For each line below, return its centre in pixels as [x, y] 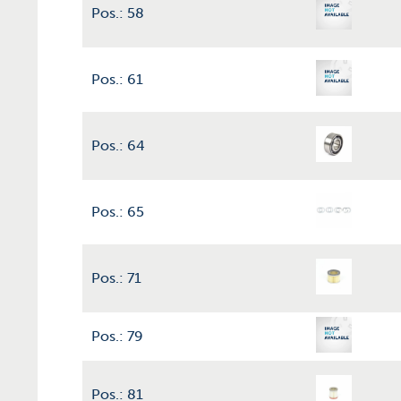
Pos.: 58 [118, 13]
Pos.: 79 [117, 336]
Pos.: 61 [117, 79]
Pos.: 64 [118, 145]
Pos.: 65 [118, 212]
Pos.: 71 [116, 278]
